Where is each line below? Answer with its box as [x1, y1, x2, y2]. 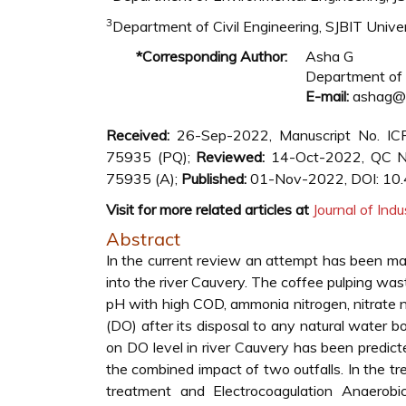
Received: [106, 126, 169, 144]
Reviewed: [196, 148, 271, 166]
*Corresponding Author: [136, 47, 287, 65]
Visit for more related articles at [106, 200, 309, 218]
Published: [181, 169, 246, 188]
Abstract [106, 227, 180, 250]
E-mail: [305, 87, 349, 105]
